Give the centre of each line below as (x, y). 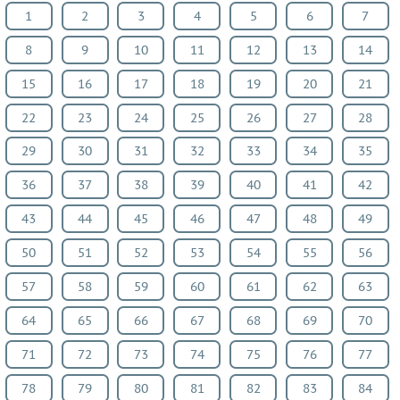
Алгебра (32, 66)
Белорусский (46, 218)
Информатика (50, 368)
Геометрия (40, 92)
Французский (48, 268)
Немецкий (38, 168)
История (32, 343)
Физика (30, 118)
